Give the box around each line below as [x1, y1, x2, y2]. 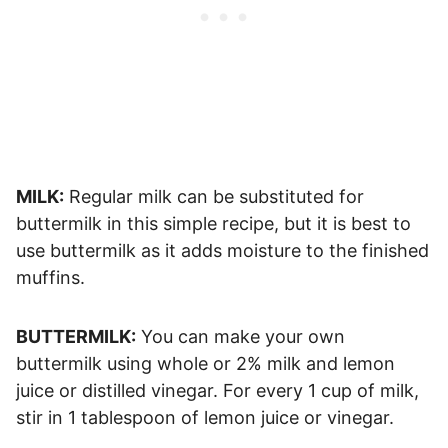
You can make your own [136, 326, 345, 348]
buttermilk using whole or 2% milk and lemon [16, 353, 395, 375]
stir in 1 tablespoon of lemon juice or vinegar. [16, 407, 394, 429]
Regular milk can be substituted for [64, 186, 364, 208]
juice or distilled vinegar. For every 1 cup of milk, [16, 380, 419, 402]
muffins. [16, 267, 85, 289]
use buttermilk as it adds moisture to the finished [16, 240, 429, 262]
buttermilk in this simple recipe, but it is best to [16, 213, 411, 235]
